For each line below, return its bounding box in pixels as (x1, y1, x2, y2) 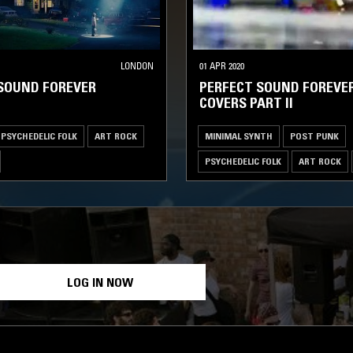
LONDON (121, 59, 154, 72)
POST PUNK (290, 129, 339, 142)
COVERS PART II (199, 94, 293, 112)
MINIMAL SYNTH (205, 129, 273, 142)
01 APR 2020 (199, 59, 244, 72)
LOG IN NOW (66, 273, 133, 290)
